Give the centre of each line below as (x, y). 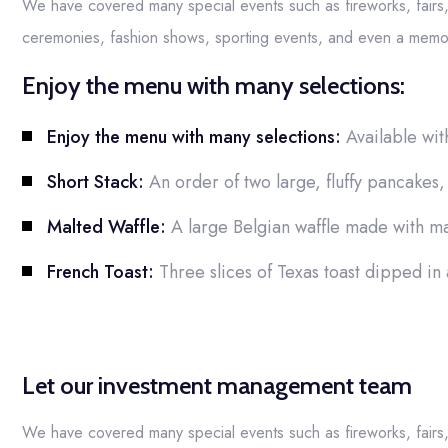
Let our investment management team (217, 385)
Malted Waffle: (106, 227)
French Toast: (100, 272)
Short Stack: (95, 182)
